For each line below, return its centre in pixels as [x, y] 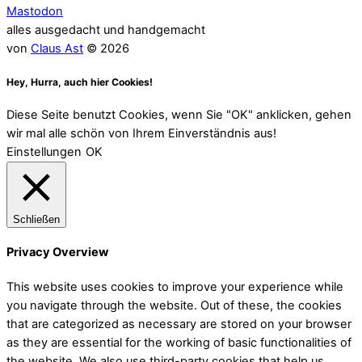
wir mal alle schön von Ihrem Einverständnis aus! [141, 134]
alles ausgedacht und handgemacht [106, 29]
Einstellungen [44, 152]
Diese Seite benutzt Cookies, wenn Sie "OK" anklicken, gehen [179, 115]
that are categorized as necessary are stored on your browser [179, 324]
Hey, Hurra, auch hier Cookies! [80, 82]
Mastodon [35, 11]
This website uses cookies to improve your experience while [175, 286]
